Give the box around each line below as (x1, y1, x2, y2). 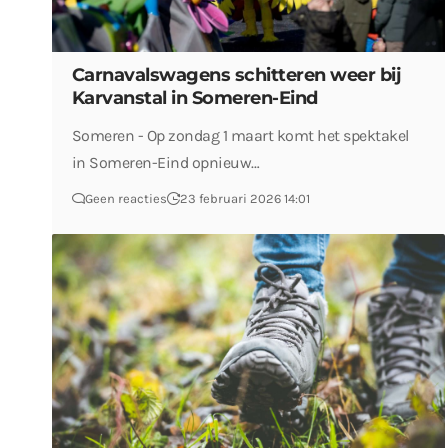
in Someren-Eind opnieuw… (71, 152, 260, 172)
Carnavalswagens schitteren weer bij (71, 63, 402, 86)
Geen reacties (84, 190, 167, 206)
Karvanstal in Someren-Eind (71, 86, 318, 109)
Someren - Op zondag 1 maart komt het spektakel (71, 125, 409, 145)
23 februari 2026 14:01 (179, 190, 310, 206)
